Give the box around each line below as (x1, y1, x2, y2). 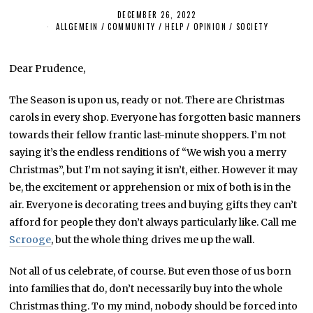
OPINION (193, 20, 227, 32)
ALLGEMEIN (56, 20, 99, 32)
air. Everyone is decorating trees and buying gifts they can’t (9, 198, 298, 211)
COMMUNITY (108, 20, 156, 32)
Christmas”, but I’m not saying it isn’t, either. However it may (9, 163, 298, 176)
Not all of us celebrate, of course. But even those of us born (9, 264, 292, 277)
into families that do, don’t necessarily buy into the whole (9, 282, 283, 295)
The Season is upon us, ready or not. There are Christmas (9, 93, 285, 106)
